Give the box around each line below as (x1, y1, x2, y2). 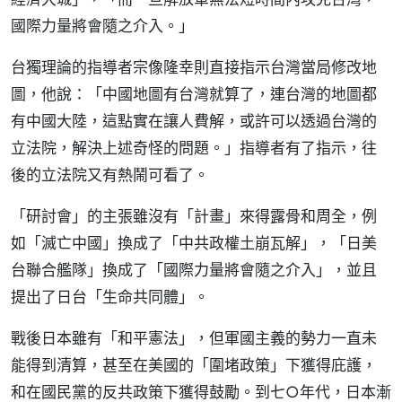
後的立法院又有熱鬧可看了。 (11, 164, 209, 185)
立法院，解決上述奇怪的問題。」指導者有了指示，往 (11, 137, 377, 158)
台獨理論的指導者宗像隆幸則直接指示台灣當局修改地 (11, 57, 377, 77)
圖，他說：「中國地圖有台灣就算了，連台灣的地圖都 (11, 83, 377, 104)
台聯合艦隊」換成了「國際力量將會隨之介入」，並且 (11, 259, 377, 280)
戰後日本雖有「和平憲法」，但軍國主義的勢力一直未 (11, 328, 377, 348)
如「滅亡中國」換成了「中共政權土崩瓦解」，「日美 (11, 232, 377, 253)
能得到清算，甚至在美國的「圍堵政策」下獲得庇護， (11, 354, 377, 375)
